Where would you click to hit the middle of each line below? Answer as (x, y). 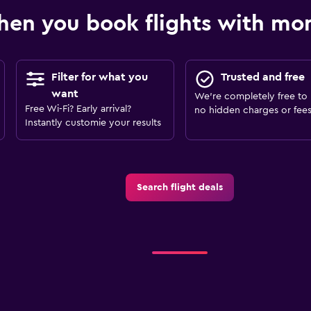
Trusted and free (262, 77)
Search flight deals (179, 187)
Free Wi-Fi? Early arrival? (78, 109)
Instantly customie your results (93, 123)
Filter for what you (99, 77)
